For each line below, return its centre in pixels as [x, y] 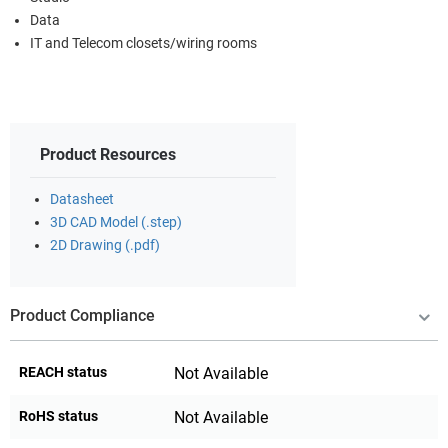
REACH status [63, 371]
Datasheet [82, 199]
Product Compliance [82, 315]
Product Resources [108, 154]
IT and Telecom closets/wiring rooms [143, 43]
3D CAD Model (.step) [116, 222]
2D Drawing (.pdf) [105, 245]
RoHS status [58, 415]
